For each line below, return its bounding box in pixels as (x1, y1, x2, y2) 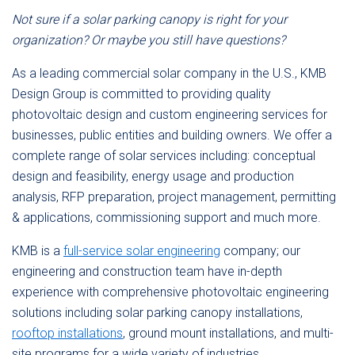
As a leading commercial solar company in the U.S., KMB (12, 66, 326, 81)
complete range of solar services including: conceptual (12, 148, 315, 163)
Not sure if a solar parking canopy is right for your (12, 12, 287, 27)
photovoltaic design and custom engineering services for (12, 107, 327, 122)
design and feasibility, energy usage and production (12, 169, 294, 184)
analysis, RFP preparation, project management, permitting (12, 189, 336, 204)
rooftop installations (12, 326, 123, 341)
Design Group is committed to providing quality (12, 86, 271, 101)
